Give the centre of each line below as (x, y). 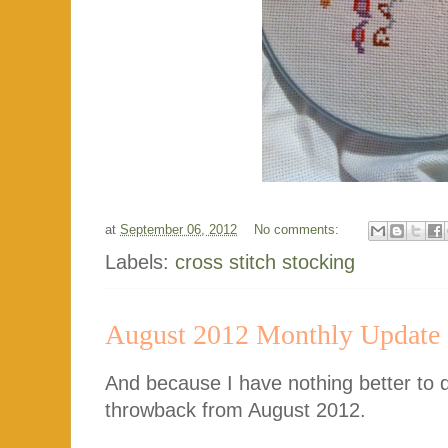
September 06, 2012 (178, 230)
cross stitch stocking (265, 261)
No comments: (298, 230)
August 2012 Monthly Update (272, 334)
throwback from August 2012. (235, 410)
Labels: (140, 261)
